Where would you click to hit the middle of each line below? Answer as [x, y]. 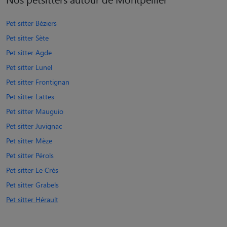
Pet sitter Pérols [30, 155]
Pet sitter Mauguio [35, 111]
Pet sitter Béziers [31, 23]
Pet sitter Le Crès [32, 170]
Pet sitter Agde [29, 52]
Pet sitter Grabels [32, 184]
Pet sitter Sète [27, 37]
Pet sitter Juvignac [34, 126]
